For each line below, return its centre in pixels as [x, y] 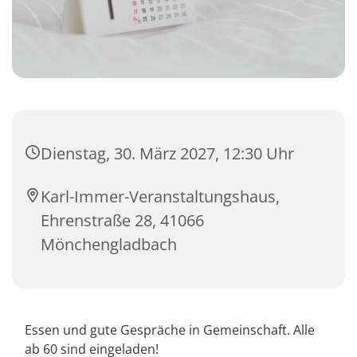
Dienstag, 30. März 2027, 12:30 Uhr [167, 154]
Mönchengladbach [109, 245]
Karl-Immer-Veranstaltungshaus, [160, 197]
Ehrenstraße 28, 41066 [122, 221]
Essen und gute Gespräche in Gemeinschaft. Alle [170, 330]
